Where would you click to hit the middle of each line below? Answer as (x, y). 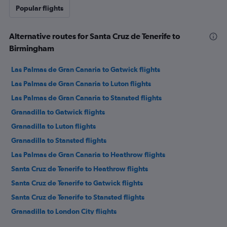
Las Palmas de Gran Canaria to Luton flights (81, 84)
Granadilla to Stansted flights (59, 141)
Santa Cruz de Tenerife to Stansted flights (78, 197)
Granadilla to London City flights (64, 212)
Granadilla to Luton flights (53, 126)
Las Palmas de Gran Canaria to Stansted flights (86, 98)
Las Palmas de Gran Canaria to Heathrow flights (88, 155)
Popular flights (40, 8)
